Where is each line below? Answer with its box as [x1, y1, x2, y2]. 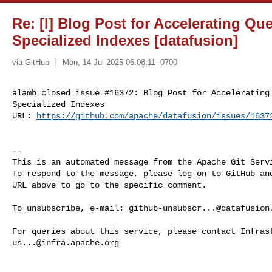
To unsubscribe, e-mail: [12, 203, 129, 213]
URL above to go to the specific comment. [12, 180, 206, 190]
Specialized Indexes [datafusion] [12, 32, 238, 49]
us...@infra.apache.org [12, 237, 119, 248]
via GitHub [12, 57, 49, 67]
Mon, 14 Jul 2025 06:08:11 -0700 [62, 57, 177, 67]
